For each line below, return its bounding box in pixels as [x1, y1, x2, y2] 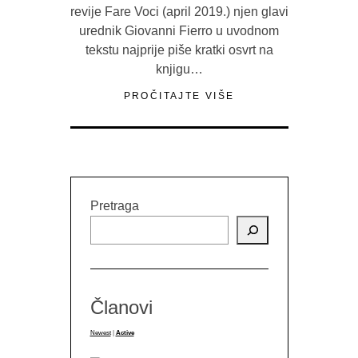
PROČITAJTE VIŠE [123, 90, 235, 102]
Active [115, 329, 134, 337]
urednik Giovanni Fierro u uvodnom [79, 24, 279, 38]
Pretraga [89, 199, 139, 213]
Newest [89, 329, 111, 337]
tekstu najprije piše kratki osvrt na [85, 43, 273, 58]
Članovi [89, 296, 153, 319]
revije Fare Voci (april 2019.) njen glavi [70, 5, 288, 19]
